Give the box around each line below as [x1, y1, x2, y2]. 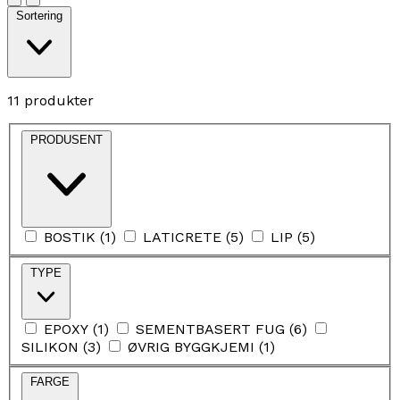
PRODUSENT [30, 133, 103, 147]
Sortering [16, 9, 62, 23]
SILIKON [21, 337, 79, 355]
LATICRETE [143, 229, 221, 246]
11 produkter [7, 92, 94, 110]
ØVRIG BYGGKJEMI [128, 337, 254, 355]
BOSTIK [44, 229, 96, 246]
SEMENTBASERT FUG [136, 320, 285, 337]
